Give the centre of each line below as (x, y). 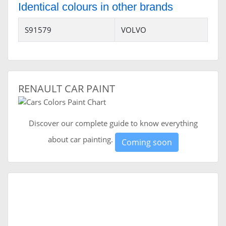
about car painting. (81, 139)
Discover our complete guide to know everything (113, 123)
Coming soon (147, 143)
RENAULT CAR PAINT (67, 89)
